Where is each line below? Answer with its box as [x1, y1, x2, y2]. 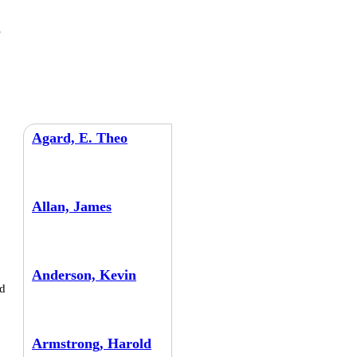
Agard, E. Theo [32, 130, 127, 146]
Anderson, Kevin [32, 267, 136, 283]
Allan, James [32, 198, 112, 214]
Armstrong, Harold [32, 335, 151, 351]
